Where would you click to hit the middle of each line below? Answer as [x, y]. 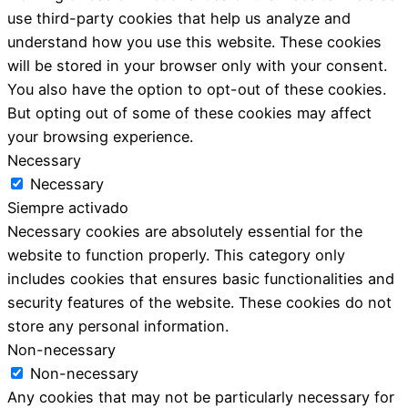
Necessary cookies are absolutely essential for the [185, 231]
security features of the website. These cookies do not [199, 302]
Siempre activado [68, 207]
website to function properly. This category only [176, 255]
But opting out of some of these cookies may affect [189, 112]
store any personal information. [118, 326]
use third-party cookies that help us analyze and [179, 18]
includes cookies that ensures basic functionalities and [201, 278]
